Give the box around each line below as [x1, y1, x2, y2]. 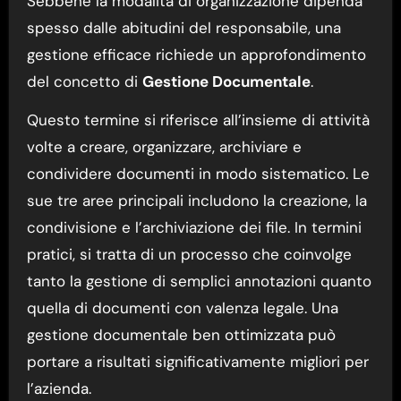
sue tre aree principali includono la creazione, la [26, 190, 367, 210]
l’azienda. [26, 378, 91, 398]
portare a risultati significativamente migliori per [26, 351, 369, 371]
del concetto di [26, 71, 142, 91]
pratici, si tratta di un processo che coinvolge [26, 243, 352, 264]
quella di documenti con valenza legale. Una [26, 297, 338, 318]
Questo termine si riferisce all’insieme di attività [26, 109, 370, 130]
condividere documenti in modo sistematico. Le [26, 163, 370, 183]
